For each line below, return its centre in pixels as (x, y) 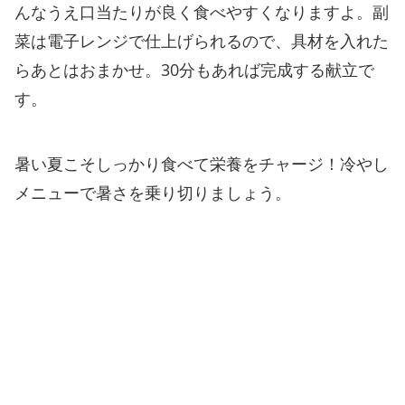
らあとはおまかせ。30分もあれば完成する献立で (194, 69)
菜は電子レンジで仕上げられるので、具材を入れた (202, 40)
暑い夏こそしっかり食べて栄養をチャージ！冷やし (202, 163)
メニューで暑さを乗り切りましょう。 (153, 192)
